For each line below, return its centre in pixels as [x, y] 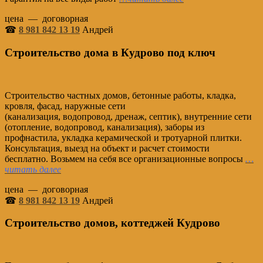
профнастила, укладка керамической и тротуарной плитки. [123, 137]
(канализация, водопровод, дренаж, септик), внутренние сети [128, 116]
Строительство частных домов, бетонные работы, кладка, [120, 95]
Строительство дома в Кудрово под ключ [110, 52]
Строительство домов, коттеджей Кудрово [112, 223]
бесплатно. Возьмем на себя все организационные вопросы [125, 159]
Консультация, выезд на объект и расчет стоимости [107, 148]
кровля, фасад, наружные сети [65, 106]
